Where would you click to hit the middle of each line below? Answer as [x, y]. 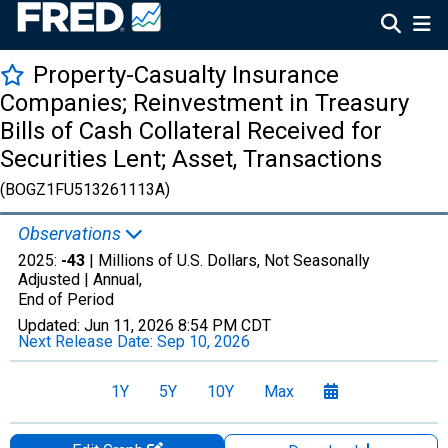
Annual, [117, 279]
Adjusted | [55, 279]
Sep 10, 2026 [203, 341]
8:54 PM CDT [224, 325]
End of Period [66, 299]
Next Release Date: [87, 341]
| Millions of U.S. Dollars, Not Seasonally [227, 260]
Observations [71, 233]
